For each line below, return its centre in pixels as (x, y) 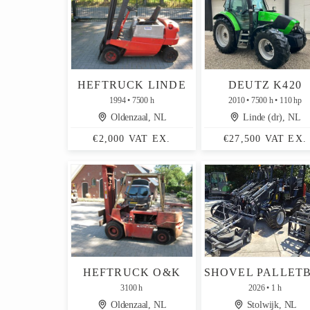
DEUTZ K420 (265, 85)
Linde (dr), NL (271, 117)
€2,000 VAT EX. (132, 139)
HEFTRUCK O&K (132, 272)
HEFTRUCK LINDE (131, 85)
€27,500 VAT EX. (265, 139)
